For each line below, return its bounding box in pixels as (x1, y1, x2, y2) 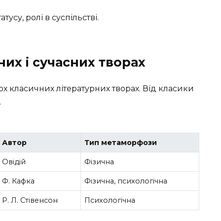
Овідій (2, 157, 26, 167)
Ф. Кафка (2, 177, 35, 186)
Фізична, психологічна (84, 177, 168, 186)
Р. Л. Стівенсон (2, 196, 58, 205)
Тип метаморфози (84, 138, 157, 147)
